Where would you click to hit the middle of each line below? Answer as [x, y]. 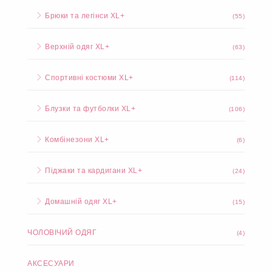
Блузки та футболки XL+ [89, 109]
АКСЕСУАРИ [51, 263]
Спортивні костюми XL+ [88, 78]
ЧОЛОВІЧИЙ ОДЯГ [62, 233]
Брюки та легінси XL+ [83, 16]
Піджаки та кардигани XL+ [92, 171]
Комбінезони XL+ [76, 140]
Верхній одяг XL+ [76, 47]
